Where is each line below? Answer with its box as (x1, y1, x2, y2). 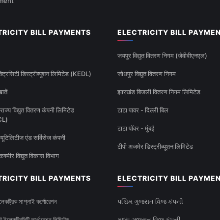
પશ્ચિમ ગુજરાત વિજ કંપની (117, 197, 183, 206)
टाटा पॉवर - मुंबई (117, 124, 154, 133)
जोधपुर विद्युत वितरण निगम (117, 70, 176, 78)
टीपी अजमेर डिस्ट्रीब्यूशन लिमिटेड (117, 142, 193, 151)
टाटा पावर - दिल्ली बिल (117, 106, 168, 114)
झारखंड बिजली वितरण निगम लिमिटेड (117, 88, 200, 96)
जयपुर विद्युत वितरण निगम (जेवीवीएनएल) (117, 52, 207, 60)
